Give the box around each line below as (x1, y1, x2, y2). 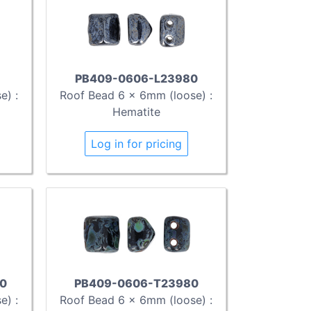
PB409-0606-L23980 (74, 72, 198, 86)
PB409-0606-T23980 (74, 276, 199, 290)
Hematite (112, 105, 160, 119)
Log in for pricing (90, 137, 182, 151)
